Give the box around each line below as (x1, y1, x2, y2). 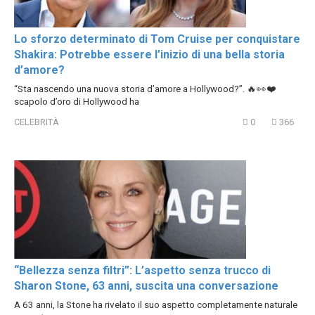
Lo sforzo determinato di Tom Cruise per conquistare (14, 32, 300, 46)
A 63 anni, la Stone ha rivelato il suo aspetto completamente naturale (14, 299, 297, 311)
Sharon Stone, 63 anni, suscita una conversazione (14, 279, 278, 293)
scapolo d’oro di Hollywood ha (14, 95, 139, 107)
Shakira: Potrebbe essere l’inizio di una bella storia (14, 47, 285, 61)
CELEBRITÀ (14, 117, 59, 128)
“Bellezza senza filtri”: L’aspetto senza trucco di (14, 264, 271, 278)
